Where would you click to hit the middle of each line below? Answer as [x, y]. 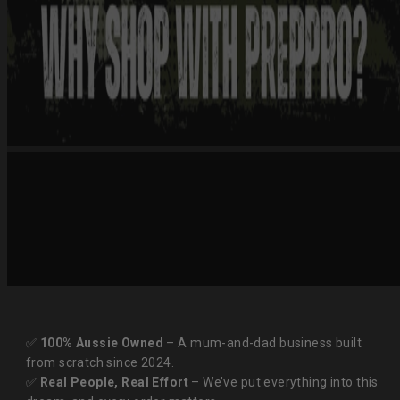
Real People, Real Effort [114, 383]
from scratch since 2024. [100, 363]
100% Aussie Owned [101, 343]
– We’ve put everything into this [283, 383]
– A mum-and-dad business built [262, 343]
